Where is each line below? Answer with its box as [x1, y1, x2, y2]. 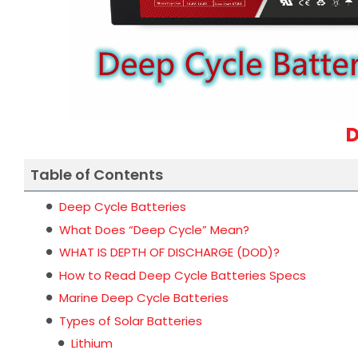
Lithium [71, 335, 113, 352]
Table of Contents [30, 165, 163, 185]
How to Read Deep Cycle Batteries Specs [59, 266, 306, 284]
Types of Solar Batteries [59, 312, 202, 329]
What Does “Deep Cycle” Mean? [59, 221, 249, 238]
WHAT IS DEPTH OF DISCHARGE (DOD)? [59, 244, 280, 261]
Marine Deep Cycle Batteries [59, 289, 229, 306]
